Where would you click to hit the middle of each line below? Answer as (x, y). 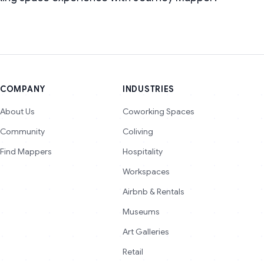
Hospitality (143, 151)
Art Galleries (146, 232)
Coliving (138, 131)
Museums (141, 212)
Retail (133, 252)
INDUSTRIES (148, 89)
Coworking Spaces (159, 111)
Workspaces (146, 171)
